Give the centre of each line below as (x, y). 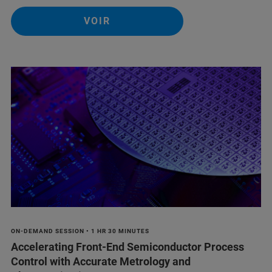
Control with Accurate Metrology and (101, 262)
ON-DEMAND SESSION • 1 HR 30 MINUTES (80, 231)
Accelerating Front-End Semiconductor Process (127, 247)
